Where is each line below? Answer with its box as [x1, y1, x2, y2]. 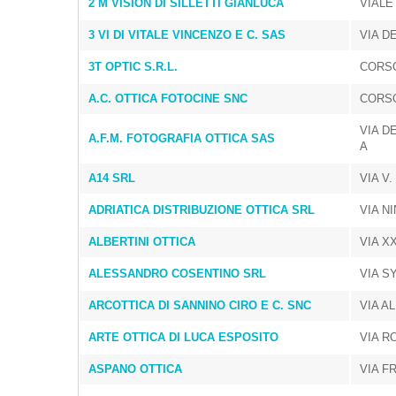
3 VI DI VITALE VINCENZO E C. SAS [88, 28, 286, 42]
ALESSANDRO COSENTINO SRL [88, 267, 266, 280]
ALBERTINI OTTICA [88, 235, 195, 248]
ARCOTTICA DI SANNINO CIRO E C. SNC [88, 299, 311, 312]
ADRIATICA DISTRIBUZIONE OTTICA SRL [88, 203, 315, 217]
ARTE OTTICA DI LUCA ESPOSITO [88, 331, 278, 344]
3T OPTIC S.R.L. [88, 60, 178, 73]
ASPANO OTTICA [88, 362, 182, 376]
